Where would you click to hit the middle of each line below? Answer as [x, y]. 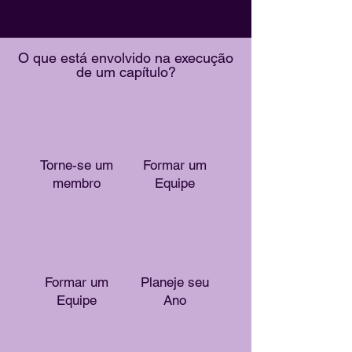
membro [76, 183]
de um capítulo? [126, 72]
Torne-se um [76, 165]
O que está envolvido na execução [126, 58]
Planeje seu [174, 282]
